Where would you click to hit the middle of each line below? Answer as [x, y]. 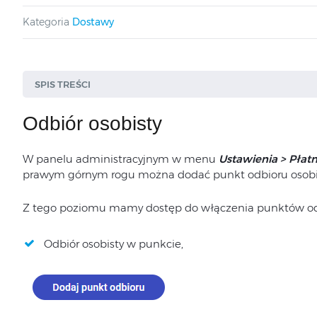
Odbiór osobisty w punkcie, [113, 243]
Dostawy [93, 22]
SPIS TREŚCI [62, 84]
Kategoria [46, 22]
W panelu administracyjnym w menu [120, 158]
